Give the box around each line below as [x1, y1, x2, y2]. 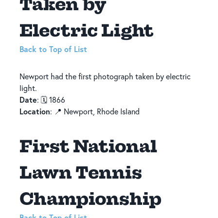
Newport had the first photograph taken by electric [19, 71, 191, 81]
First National [19, 135, 157, 156]
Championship [19, 187, 162, 209]
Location [19, 106, 50, 116]
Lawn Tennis [19, 161, 142, 182]
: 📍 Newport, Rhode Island [50, 106, 140, 116]
